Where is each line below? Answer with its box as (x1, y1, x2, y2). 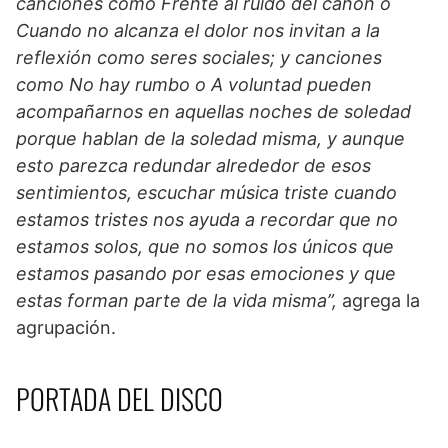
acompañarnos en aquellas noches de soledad (16, 101, 411, 123)
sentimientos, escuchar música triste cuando (16, 182, 397, 204)
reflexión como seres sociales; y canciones (16, 47, 382, 69)
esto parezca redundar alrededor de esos (16, 155, 371, 177)
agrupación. (16, 317, 116, 339)
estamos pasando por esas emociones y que (16, 263, 396, 285)
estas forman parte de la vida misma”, (16, 290, 337, 312)
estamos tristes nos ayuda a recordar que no (16, 209, 398, 231)
